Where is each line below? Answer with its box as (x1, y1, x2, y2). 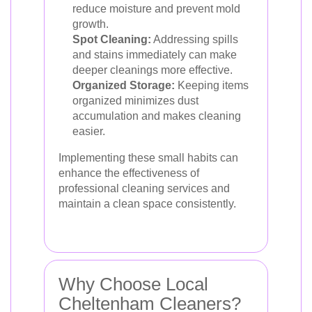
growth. (72, 17, 109, 30)
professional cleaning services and (58, 182, 230, 194)
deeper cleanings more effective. (72, 63, 233, 76)
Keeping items (175, 79, 249, 91)
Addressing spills (151, 33, 238, 45)
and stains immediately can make (72, 48, 237, 61)
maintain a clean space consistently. (58, 197, 236, 210)
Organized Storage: (72, 79, 175, 91)
